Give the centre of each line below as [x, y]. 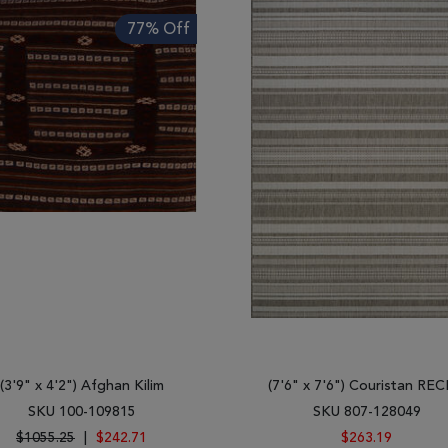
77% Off [158, 30]
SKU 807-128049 [366, 412]
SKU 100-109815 [81, 412]
